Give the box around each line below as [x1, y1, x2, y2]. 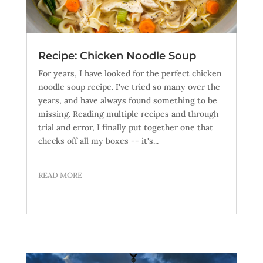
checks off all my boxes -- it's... [38, 135, 159, 146]
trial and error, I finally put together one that [38, 122, 213, 133]
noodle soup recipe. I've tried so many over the [38, 81, 220, 92]
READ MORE [38, 170, 82, 180]
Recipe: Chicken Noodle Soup [38, 49, 196, 62]
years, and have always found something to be [38, 95, 217, 106]
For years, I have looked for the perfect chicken [38, 68, 222, 79]
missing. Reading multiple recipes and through [38, 108, 218, 119]
